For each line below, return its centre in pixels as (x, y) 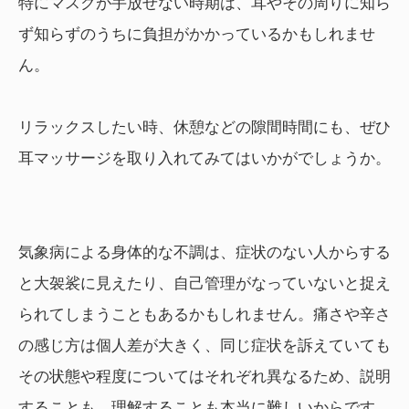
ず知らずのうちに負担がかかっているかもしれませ (197, 35)
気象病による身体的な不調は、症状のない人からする (204, 253)
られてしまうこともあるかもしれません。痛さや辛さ (204, 315)
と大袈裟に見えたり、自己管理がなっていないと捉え (204, 284)
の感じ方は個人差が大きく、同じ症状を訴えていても (204, 346)
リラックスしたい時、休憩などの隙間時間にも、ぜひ (204, 128)
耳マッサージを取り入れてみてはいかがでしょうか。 (204, 159)
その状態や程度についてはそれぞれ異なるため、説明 (204, 377)
